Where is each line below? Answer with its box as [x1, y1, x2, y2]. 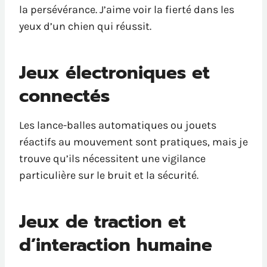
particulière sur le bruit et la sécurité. [19, 169, 198, 182]
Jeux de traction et [19, 208, 186, 236]
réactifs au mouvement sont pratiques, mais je [19, 135, 248, 149]
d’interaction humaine [19, 231, 212, 259]
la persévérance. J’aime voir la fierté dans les [19, 3, 234, 17]
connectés [19, 82, 110, 110]
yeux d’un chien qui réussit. [19, 20, 151, 33]
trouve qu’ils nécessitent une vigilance [19, 152, 206, 166]
